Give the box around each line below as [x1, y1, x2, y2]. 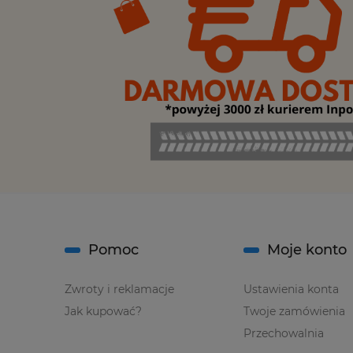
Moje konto [266, 241, 347, 259]
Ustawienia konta [243, 282, 339, 297]
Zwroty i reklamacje [65, 282, 174, 297]
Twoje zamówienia [243, 304, 345, 319]
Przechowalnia [243, 326, 324, 341]
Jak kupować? [65, 304, 142, 319]
